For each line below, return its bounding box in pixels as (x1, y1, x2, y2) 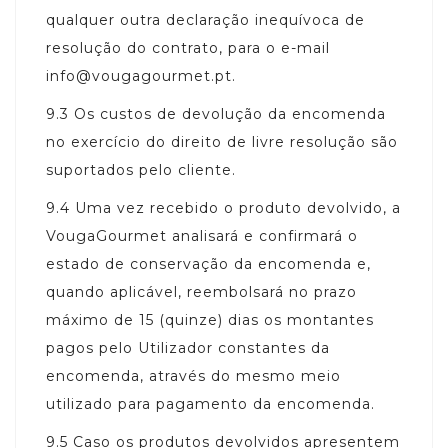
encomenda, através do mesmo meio (46, 366, 341, 385)
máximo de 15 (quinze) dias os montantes (46, 310, 374, 329)
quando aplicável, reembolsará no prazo (46, 282, 357, 301)
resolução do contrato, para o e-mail (46, 38, 330, 57)
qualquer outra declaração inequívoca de (46, 10, 365, 29)
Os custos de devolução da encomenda (74, 104, 386, 123)
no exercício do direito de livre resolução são (46, 132, 398, 151)
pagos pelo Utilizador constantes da (46, 338, 330, 357)
